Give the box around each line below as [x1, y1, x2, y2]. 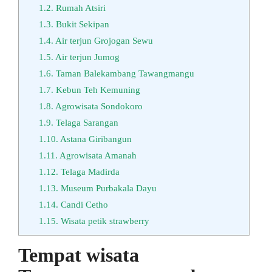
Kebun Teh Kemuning [53, 84, 140, 95]
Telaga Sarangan [53, 117, 118, 127]
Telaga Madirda [58, 166, 120, 177]
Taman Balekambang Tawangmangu [53, 67, 194, 78]
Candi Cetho [58, 199, 108, 209]
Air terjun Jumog [53, 51, 120, 62]
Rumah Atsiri [53, 2, 106, 13]
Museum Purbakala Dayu [58, 182, 157, 193]
